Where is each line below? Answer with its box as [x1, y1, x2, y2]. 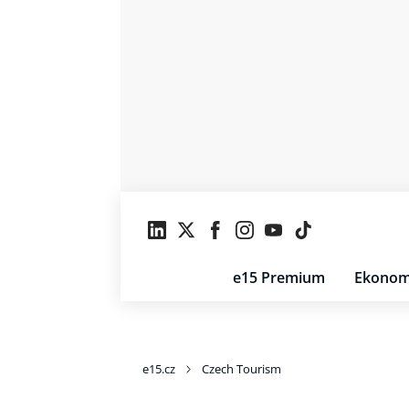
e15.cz [142, 361, 175, 377]
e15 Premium [233, 267, 325, 288]
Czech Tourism [202, 361, 281, 377]
